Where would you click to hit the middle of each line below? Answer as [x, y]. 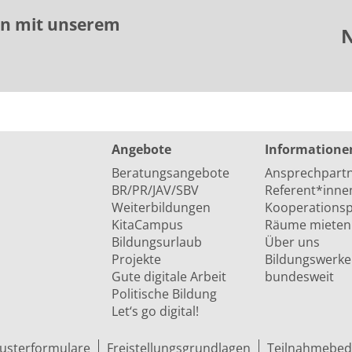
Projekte [136, 259]
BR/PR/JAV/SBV [155, 190]
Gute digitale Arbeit [169, 277]
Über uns [292, 242]
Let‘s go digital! [155, 311]
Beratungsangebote [170, 173]
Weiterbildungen [161, 207]
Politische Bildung [164, 294]
